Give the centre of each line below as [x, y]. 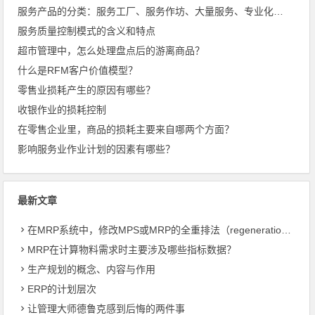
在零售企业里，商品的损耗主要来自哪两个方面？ [126, 129]
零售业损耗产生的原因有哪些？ [87, 90]
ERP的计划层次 [62, 289]
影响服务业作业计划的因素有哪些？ [97, 149]
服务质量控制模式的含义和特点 [87, 31]
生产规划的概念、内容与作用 [92, 269]
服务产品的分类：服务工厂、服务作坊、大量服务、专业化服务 [279, 11]
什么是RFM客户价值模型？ [78, 70]
